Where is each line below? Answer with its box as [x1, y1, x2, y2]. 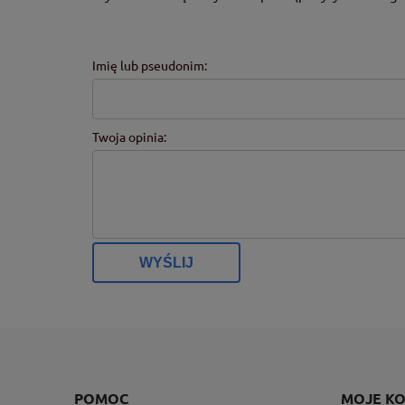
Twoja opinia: [92, 128, 166, 146]
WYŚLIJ [139, 255, 193, 271]
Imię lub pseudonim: [92, 57, 207, 74]
